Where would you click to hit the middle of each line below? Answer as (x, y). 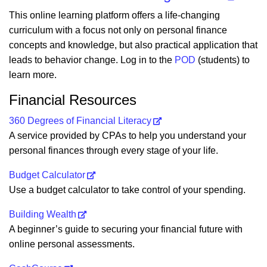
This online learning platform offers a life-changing (114, 15)
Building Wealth (43, 214)
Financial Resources (73, 100)
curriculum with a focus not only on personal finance (118, 30)
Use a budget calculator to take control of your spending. (127, 190)
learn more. (34, 74)
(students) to (223, 60)
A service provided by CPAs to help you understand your (128, 135)
